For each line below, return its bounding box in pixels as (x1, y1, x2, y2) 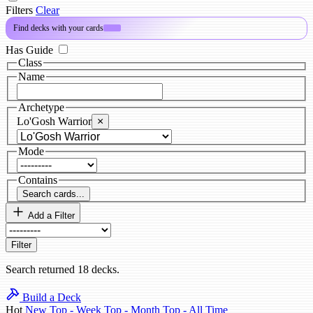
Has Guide (6, 43, 53, 56)
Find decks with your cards (13, 22, 103, 33)
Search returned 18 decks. (6, 263, 119, 275)
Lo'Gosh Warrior (17, 115, 92, 127)
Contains (18, 173, 57, 186)
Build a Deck (20, 291, 81, 303)
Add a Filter (28, 210, 75, 221)
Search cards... (22, 188, 85, 199)
